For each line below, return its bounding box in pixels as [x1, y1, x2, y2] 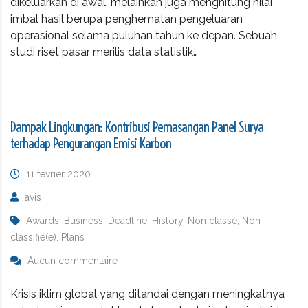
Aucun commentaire [27, 254, 118, 266]
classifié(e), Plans [10, 231, 85, 243]
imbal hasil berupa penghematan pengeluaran [10, 12, 243, 25]
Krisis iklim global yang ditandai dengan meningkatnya [10, 287, 285, 300]
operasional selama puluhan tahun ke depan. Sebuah [10, 28, 277, 42]
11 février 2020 [26, 168, 91, 179]
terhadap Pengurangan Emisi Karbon [10, 134, 171, 152]
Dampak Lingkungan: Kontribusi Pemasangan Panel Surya [10, 118, 263, 135]
